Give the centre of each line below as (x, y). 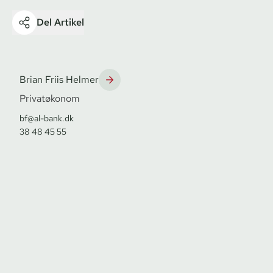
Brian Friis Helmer (59, 79)
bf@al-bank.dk (47, 118)
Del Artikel (60, 22)
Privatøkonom (50, 98)
